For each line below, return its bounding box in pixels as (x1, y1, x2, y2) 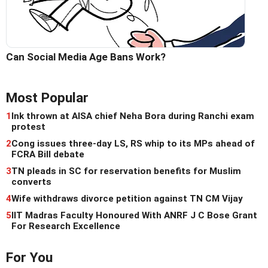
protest (11, 121, 45, 133)
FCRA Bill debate (11, 149, 84, 160)
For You (6, 249, 53, 266)
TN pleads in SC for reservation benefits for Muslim (11, 166, 241, 177)
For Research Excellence (11, 221, 120, 232)
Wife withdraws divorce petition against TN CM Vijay (11, 193, 243, 205)
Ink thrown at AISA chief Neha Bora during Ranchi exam (11, 111, 254, 122)
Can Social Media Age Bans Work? (6, 51, 166, 63)
